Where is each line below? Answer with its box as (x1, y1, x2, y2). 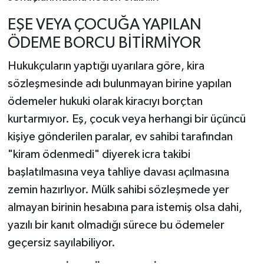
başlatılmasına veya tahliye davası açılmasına (7, 166, 229, 179)
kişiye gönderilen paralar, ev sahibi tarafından (7, 131, 233, 143)
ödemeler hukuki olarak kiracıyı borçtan (7, 95, 203, 108)
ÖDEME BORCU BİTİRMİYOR (7, 35, 201, 51)
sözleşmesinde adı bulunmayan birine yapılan (7, 78, 232, 90)
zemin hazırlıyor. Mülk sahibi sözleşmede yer (7, 184, 229, 196)
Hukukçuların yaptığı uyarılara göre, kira (7, 60, 204, 72)
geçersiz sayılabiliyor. (7, 237, 115, 249)
